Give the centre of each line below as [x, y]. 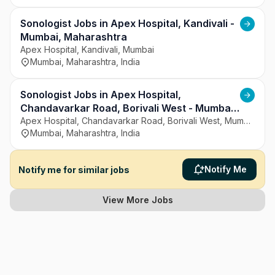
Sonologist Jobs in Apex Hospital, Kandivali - [127, 23]
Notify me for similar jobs [74, 169]
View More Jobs [137, 200]
